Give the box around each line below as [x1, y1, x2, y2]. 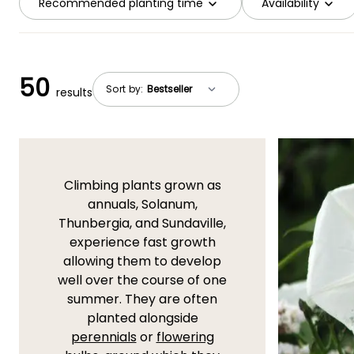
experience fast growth [69, 233, 216, 252]
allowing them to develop [63, 252, 221, 271]
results [56, 85, 92, 101]
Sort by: [106, 81, 146, 96]
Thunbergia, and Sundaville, [58, 214, 226, 233]
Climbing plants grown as [63, 176, 221, 195]
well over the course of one [58, 271, 227, 290]
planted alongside [86, 309, 198, 328]
